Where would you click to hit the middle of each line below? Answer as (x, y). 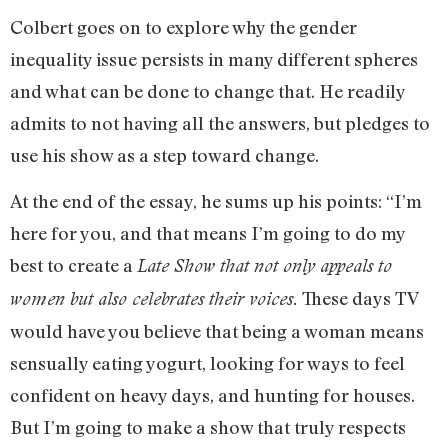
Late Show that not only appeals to (264, 266)
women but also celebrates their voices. (154, 299)
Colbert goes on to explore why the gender (183, 26)
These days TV (358, 298)
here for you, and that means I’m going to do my (207, 233)
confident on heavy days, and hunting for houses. (212, 395)
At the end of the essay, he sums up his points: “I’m (216, 201)
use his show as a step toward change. (164, 154)
